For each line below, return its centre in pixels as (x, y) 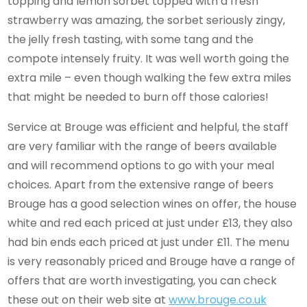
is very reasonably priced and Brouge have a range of (152, 261)
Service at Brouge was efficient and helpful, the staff (148, 127)
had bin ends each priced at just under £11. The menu (149, 242)
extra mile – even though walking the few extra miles (150, 77)
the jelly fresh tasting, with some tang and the (131, 39)
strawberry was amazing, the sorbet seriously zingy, (147, 20)
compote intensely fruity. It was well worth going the (149, 58)
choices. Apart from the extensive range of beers (141, 184)
